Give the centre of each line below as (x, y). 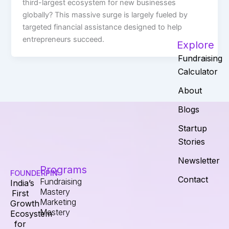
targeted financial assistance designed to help (102, 27)
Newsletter (199, 161)
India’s (22, 183)
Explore (195, 45)
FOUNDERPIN (34, 174)
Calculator (198, 72)
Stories (191, 142)
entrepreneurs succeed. (64, 39)
